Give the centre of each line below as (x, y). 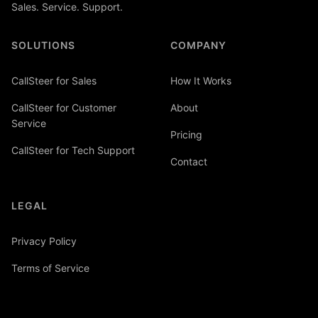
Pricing (186, 135)
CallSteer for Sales (54, 81)
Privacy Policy (44, 241)
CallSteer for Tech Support (73, 150)
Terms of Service (50, 268)
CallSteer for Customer (64, 108)
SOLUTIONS (43, 45)
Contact (189, 162)
